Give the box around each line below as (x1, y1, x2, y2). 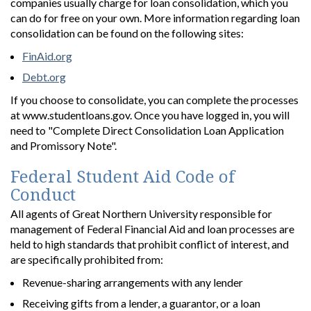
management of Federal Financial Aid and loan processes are (10, 221, 294, 235)
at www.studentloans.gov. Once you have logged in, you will (10, 108, 289, 121)
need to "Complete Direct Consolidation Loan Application (10, 123, 284, 137)
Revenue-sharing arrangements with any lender (22, 275, 243, 289)
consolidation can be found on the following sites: (10, 26, 244, 40)
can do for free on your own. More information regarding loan (10, 10, 300, 24)
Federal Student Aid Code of (10, 164, 235, 187)
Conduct (10, 182, 76, 205)
